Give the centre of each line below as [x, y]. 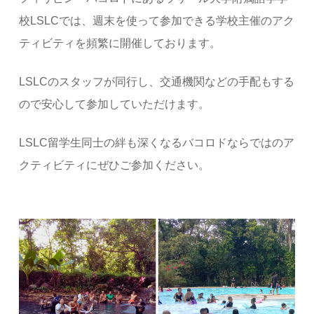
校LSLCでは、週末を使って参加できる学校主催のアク [157, 21]
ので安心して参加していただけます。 [115, 104]
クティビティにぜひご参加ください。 [115, 165]
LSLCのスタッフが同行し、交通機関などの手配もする [157, 82]
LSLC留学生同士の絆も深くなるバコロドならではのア [157, 143]
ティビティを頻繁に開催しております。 [120, 43]
